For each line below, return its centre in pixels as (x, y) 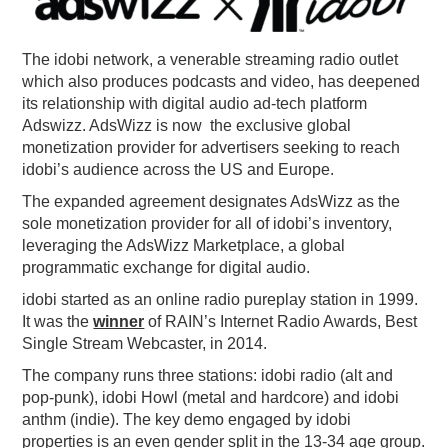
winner (119, 322)
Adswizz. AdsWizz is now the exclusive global (187, 126)
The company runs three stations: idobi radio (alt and (208, 376)
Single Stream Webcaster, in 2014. (145, 344)
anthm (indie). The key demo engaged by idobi (187, 420)
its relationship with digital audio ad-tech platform (195, 104)
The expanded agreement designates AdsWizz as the (211, 202)
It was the (58, 322)
